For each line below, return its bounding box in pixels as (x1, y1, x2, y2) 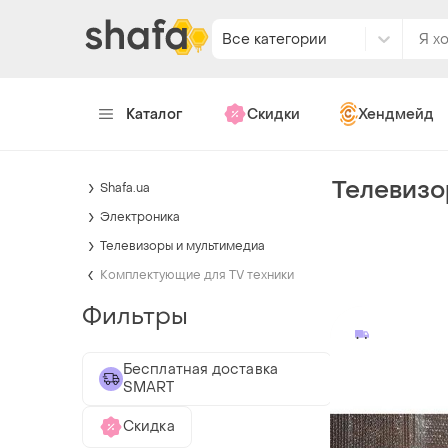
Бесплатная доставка (123, 359, 278, 379)
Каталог (126, 104, 183, 124)
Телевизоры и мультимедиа (100, 237, 265, 254)
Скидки (246, 104, 300, 124)
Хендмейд (357, 104, 434, 124)
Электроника (100, 208, 180, 225)
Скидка (123, 416, 175, 436)
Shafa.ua (100, 179, 150, 196)
